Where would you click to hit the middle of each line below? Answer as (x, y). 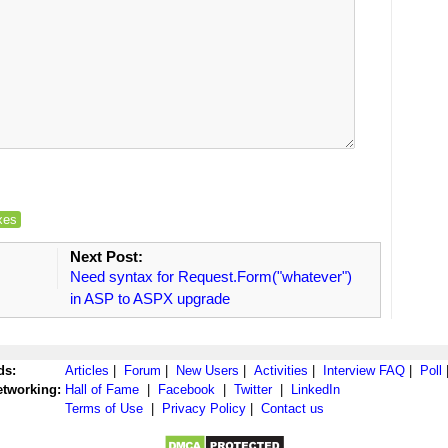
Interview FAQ (364, 370)
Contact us (292, 408)
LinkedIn (315, 389)
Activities (281, 370)
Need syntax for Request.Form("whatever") (210, 276)
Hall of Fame (102, 389)
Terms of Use (104, 408)
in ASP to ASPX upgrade (149, 298)
